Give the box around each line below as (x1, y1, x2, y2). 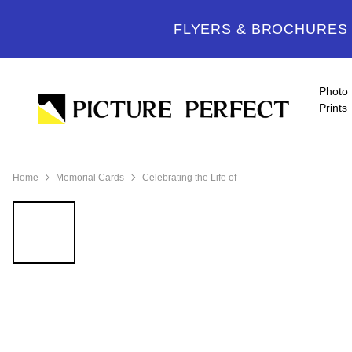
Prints (319, 101, 348, 114)
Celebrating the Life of (141, 172, 236, 183)
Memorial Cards (56, 172, 125, 183)
